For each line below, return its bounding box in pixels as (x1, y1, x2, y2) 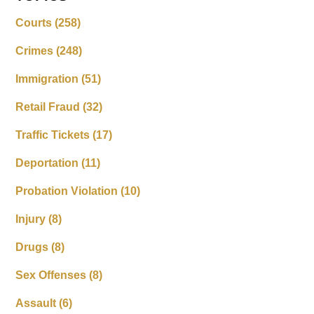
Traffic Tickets (15, 128, 93, 141)
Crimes (15, 44, 57, 57)
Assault (15, 296, 60, 309)
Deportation (15, 156, 82, 169)
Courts (15, 16, 55, 29)
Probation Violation (15, 184, 121, 197)
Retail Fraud (15, 100, 83, 113)
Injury (15, 212, 49, 225)
